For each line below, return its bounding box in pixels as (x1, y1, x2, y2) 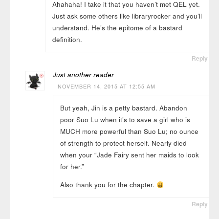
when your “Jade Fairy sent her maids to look (60, 150, 199, 159)
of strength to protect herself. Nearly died (60, 138, 187, 148)
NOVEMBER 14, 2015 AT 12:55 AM (58, 83, 156, 90)
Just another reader (53, 70, 114, 80)
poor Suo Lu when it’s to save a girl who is (60, 114, 190, 124)
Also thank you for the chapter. (60, 180, 156, 190)
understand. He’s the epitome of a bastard (52, 22, 182, 32)
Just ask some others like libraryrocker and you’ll (52, 11, 202, 21)
